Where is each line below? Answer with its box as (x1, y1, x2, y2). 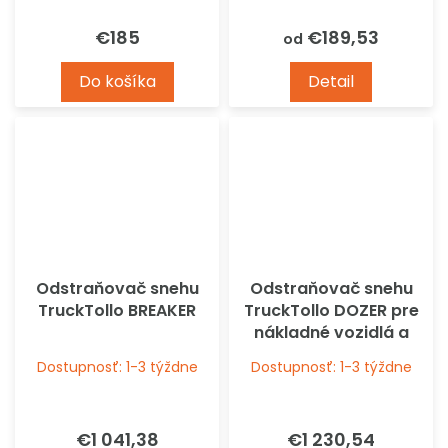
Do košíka (78, 70, 156, 94)
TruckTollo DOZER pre (243, 299, 419, 323)
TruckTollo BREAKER (38, 299, 196, 323)
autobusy (291, 343, 371, 367)
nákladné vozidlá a (253, 321, 409, 345)
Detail (308, 70, 354, 94)
